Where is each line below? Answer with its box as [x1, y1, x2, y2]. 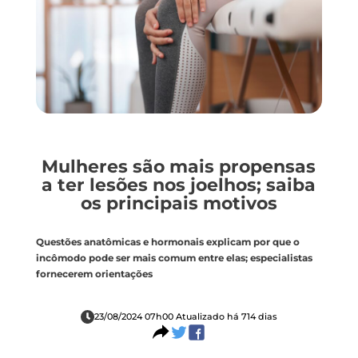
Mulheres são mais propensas [42, 155, 316, 177]
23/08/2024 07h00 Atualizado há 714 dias [93, 311, 277, 323]
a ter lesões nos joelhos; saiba [42, 173, 316, 196]
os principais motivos [80, 192, 277, 214]
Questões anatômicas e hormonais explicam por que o [35, 236, 300, 248]
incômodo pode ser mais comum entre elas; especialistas [35, 252, 312, 264]
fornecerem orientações [35, 268, 153, 280]
